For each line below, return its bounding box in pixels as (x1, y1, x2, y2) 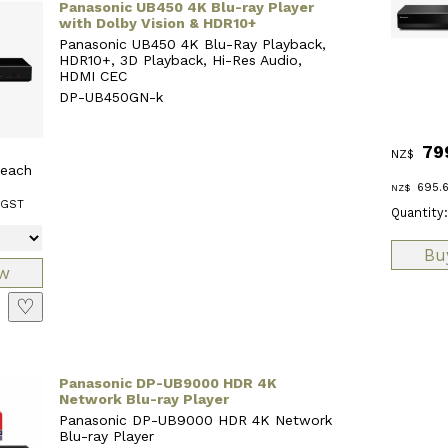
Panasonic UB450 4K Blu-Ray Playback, (59, 35, 327, 52)
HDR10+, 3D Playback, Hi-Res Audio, (59, 51, 303, 68)
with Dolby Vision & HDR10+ (59, 14, 257, 31)
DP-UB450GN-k (59, 88, 164, 105)
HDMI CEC (59, 67, 128, 84)
